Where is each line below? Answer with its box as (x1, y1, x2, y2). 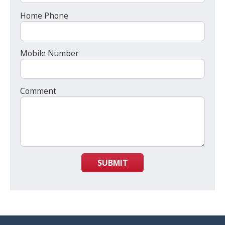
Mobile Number (20, 47, 79, 59)
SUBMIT (97, 157, 128, 168)
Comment (20, 85, 56, 96)
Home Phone (20, 10, 68, 21)
